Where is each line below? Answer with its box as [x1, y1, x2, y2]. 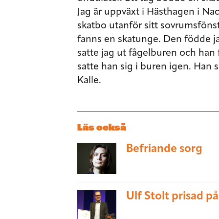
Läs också [77, 123, 126, 133]
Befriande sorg [126, 144, 202, 155]
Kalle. [77, 76, 101, 86]
